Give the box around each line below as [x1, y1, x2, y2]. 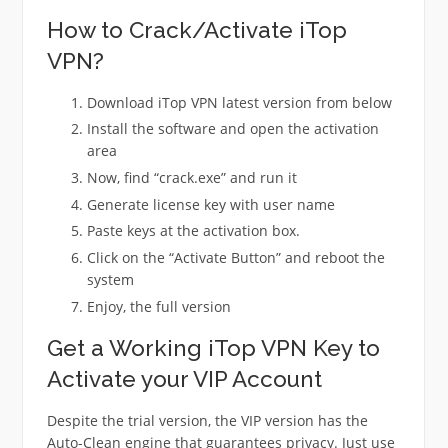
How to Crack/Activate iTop [46, 16, 347, 43]
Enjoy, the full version [86, 296, 231, 316]
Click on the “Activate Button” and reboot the [86, 248, 385, 268]
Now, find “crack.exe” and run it [86, 168, 297, 187]
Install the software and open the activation [86, 119, 379, 139]
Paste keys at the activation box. [86, 221, 300, 241]
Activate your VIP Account [46, 365, 322, 392]
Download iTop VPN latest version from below [86, 92, 392, 112]
